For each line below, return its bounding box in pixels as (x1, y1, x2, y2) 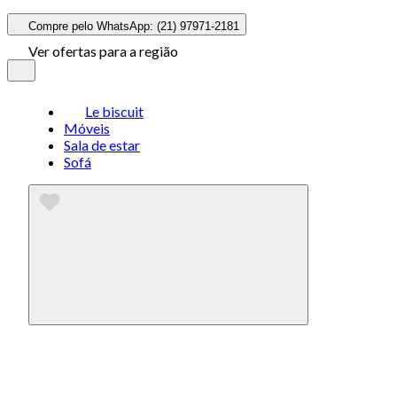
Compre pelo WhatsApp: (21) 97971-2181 (28, 19, 239, 33)
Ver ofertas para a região (28, 43, 178, 59)
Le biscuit (85, 103, 144, 120)
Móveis (64, 120, 110, 136)
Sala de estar (64, 136, 140, 153)
